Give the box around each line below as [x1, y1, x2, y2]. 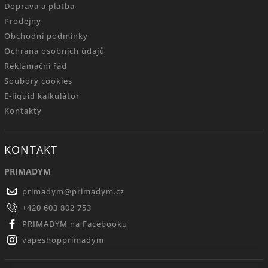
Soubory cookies [4, 76, 72, 87]
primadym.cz [72, 187, 124, 197]
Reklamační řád [4, 61, 67, 72]
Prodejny [4, 16, 41, 27]
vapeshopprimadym [22, 235, 104, 246]
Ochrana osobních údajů [4, 46, 105, 57]
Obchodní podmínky [4, 31, 88, 42]
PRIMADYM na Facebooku [22, 219, 127, 230]
